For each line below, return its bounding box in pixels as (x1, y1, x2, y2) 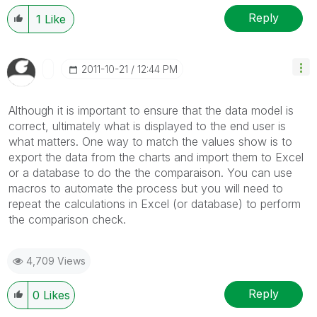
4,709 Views (26, 254, 86, 267)
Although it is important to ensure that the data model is (8, 103, 294, 117)
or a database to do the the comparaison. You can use (8, 165, 292, 180)
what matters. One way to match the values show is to (8, 134, 292, 149)
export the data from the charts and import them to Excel (8, 149, 304, 164)
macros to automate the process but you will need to (8, 180, 283, 195)
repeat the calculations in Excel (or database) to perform (8, 196, 301, 211)
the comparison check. (8, 212, 126, 226)
